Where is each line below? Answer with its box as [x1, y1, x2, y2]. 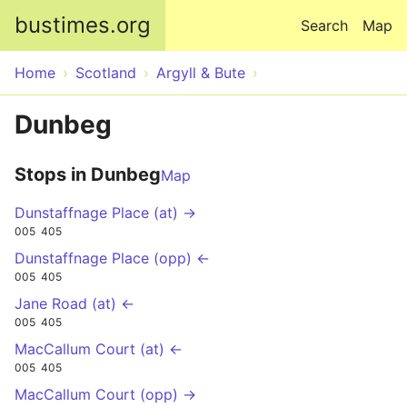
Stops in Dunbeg [15, 164, 161, 185]
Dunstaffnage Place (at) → [15, 203, 196, 222]
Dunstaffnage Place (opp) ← [15, 248, 210, 267]
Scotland [75, 64, 136, 82]
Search [301, 16, 348, 35]
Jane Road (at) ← [15, 293, 134, 313]
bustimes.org [15, 12, 151, 38]
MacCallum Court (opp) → [15, 384, 196, 403]
